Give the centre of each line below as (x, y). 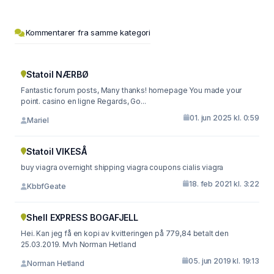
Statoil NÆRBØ (57, 74)
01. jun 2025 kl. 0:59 (224, 117)
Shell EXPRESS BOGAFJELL (82, 217)
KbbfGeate (46, 186)
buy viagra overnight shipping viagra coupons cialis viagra (203, 167)
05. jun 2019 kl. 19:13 (224, 261)
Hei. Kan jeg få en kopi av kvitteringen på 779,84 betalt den (125, 233)
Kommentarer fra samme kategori (88, 32)
